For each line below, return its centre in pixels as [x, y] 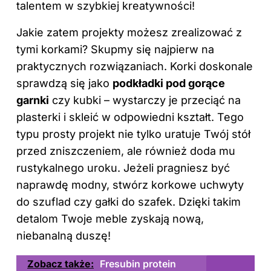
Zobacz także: [60, 263]
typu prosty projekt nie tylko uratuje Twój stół [133, 134]
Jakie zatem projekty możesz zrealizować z [129, 32]
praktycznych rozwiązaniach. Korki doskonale [135, 66]
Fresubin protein [138, 263]
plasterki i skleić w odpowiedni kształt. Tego [130, 117]
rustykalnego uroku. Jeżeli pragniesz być [123, 168]
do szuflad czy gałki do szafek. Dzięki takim [129, 201]
